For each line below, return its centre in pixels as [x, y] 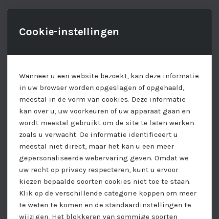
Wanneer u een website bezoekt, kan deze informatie [109, 76]
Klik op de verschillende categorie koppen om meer [108, 193]
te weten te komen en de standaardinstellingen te [105, 205]
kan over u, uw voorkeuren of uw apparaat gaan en [105, 111]
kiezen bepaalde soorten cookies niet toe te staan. [105, 181]
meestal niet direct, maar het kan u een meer [97, 146]
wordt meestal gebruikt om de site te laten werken [107, 123]
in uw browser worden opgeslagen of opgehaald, [102, 88]
